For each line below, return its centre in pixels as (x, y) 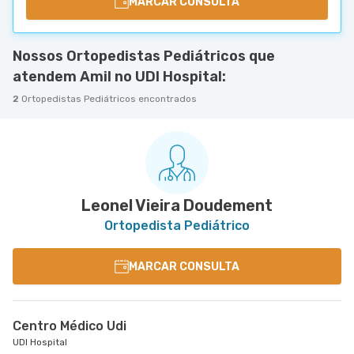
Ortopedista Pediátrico (177, 226)
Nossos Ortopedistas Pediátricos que (144, 56)
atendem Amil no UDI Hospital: (119, 77)
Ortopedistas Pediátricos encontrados (109, 99)
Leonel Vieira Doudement (177, 205)
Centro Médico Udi (70, 326)
